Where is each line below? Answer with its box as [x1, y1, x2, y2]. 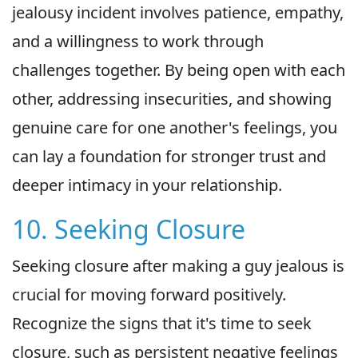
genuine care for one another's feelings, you [12, 116, 337, 138]
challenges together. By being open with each [12, 58, 345, 81]
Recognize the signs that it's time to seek [12, 312, 312, 334]
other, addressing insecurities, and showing [12, 87, 332, 109]
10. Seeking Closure [12, 211, 245, 246]
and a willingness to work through [12, 30, 264, 52]
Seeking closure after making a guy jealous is [12, 254, 344, 276]
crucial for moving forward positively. [12, 283, 286, 305]
